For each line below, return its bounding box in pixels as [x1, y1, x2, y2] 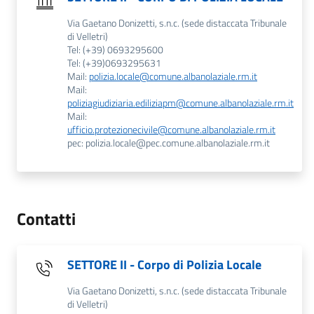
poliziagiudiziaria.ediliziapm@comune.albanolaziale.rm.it [67, 95, 294, 110]
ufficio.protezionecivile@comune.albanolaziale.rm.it [67, 122, 275, 137]
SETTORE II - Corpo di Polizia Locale [67, 255, 261, 274]
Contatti [17, 206, 76, 231]
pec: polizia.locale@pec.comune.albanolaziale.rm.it [67, 135, 270, 150]
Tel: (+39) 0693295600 [67, 42, 163, 57]
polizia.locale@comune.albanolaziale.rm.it [89, 69, 257, 83]
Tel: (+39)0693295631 [67, 55, 161, 70]
